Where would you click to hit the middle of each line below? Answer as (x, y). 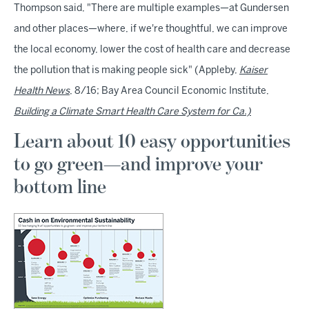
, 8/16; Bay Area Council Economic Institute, (169, 91)
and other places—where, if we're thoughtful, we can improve (151, 29)
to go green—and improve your (138, 165)
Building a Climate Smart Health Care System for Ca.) (132, 112)
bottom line (60, 187)
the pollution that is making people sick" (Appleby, (127, 70)
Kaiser (253, 70)
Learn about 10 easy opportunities (152, 142)
